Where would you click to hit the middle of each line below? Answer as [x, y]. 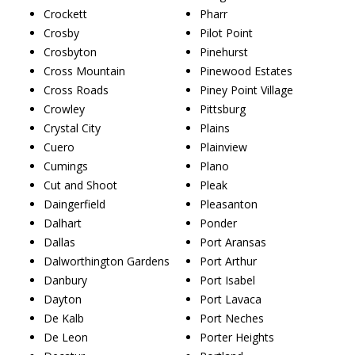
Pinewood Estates [246, 71]
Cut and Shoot [80, 185]
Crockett [65, 13]
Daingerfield [74, 204]
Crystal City [72, 128]
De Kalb [64, 318]
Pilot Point [226, 32]
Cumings [66, 166]
